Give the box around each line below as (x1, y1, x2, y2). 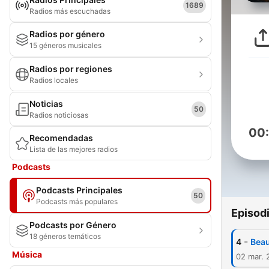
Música (12, 249, 42, 259)
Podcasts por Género (29, 220, 116, 230)
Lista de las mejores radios (29, 145, 118, 154)
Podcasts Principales (36, 185, 122, 195)
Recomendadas (29, 133, 93, 143)
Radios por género (29, 29, 105, 39)
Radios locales (29, 76, 78, 85)
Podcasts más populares (36, 197, 118, 206)
